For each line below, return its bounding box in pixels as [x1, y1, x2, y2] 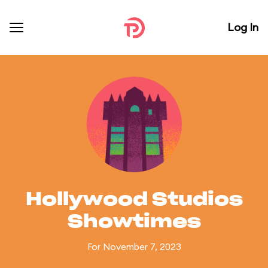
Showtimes [67, 213, 201, 231]
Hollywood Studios [25, 191, 243, 209]
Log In [227, 20, 258, 34]
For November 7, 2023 [87, 241, 181, 252]
